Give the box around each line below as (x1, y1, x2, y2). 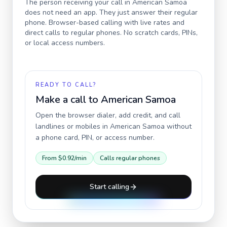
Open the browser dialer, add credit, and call (35, 110, 180, 120)
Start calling (90, 182, 129, 192)
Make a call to (35, 93, 101, 106)
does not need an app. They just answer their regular (25, 8, 198, 17)
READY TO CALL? (35, 81, 96, 89)
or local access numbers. (25, 38, 105, 48)
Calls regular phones (100, 154, 160, 162)
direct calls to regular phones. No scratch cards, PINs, (25, 28, 198, 37)
